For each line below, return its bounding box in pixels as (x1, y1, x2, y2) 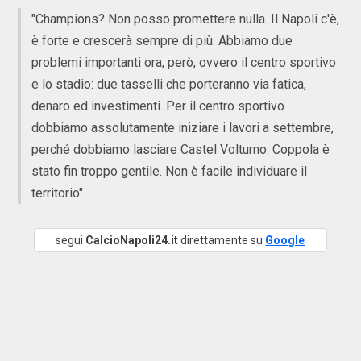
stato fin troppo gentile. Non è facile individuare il (31, 164, 307, 179)
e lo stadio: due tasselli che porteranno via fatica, (31, 77, 306, 92)
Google (265, 234, 305, 247)
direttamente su (178, 234, 266, 247)
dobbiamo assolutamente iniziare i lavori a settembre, (31, 120, 334, 135)
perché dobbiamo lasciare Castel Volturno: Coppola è (31, 142, 330, 157)
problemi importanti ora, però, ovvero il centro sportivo (31, 55, 336, 70)
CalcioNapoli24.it (85, 234, 179, 247)
